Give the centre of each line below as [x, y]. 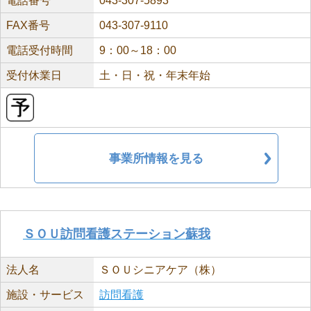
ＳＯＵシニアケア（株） [160, 270]
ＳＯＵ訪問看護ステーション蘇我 [117, 234]
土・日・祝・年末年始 [154, 75]
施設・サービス [45, 295]
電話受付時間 [40, 50]
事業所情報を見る [156, 158]
